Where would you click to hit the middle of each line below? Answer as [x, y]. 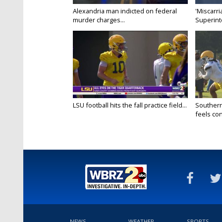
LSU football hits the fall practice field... [130, 105]
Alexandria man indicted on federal [125, 11]
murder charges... [99, 20]
